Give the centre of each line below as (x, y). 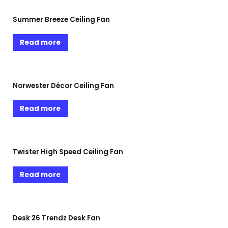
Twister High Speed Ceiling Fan (68, 152)
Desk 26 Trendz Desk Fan (56, 218)
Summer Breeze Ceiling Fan (61, 19)
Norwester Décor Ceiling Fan (63, 85)
